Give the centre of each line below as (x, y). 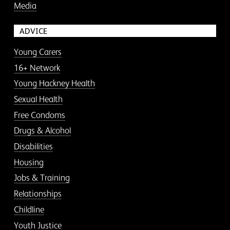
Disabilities (33, 147)
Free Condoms (39, 115)
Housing (28, 162)
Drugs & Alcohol (42, 131)
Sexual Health (38, 99)
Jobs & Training (42, 178)
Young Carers (37, 52)
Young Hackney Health (54, 83)
